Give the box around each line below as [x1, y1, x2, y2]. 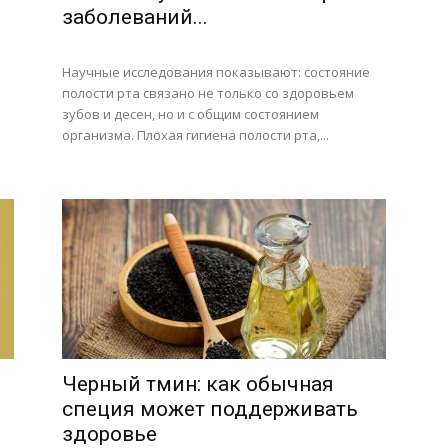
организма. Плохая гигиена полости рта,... [62, 126, 329, 144]
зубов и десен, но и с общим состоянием [62, 105, 319, 123]
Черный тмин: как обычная [62, 372, 334, 396]
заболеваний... [62, 5, 208, 29]
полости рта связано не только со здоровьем [62, 84, 354, 102]
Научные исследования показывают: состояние [62, 63, 370, 81]
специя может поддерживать [62, 397, 358, 421]
